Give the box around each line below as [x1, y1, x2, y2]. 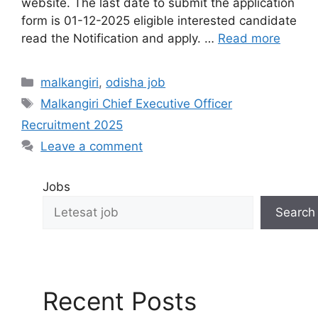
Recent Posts [43, 286, 197, 316]
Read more [218, 31, 280, 45]
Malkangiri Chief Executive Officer [40, 97, 233, 111]
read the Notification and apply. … [21, 31, 218, 45]
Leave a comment [40, 139, 143, 153]
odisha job [106, 75, 166, 89]
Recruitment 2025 [21, 118, 123, 132]
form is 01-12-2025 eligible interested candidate [21, 13, 297, 28]
